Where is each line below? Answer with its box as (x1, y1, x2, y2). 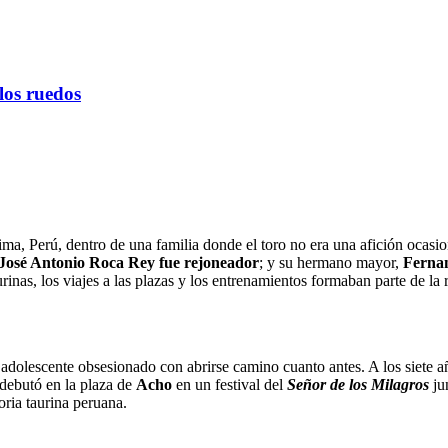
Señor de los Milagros (287, 375, 429, 393)
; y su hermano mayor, (259, 253, 403, 271)
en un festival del (176, 375, 287, 393)
